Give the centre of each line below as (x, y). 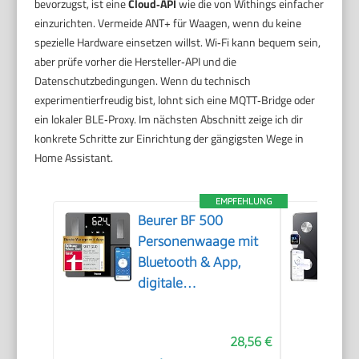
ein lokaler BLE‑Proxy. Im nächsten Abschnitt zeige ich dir (169, 119)
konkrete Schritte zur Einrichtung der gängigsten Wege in (169, 138)
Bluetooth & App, (190, 262)
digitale (161, 282)
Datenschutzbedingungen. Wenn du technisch (143, 80)
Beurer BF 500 (181, 220)
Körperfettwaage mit (201, 303)
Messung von (177, 324)
